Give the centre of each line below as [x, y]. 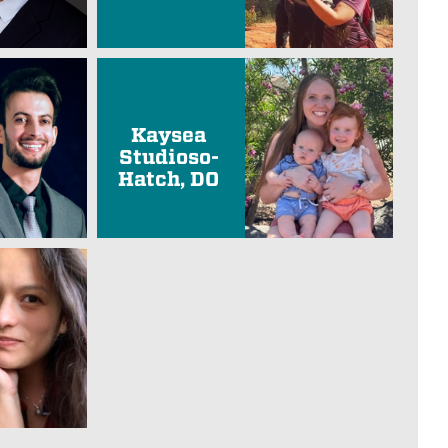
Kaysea [169, 135]
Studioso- [168, 157]
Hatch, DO [169, 179]
